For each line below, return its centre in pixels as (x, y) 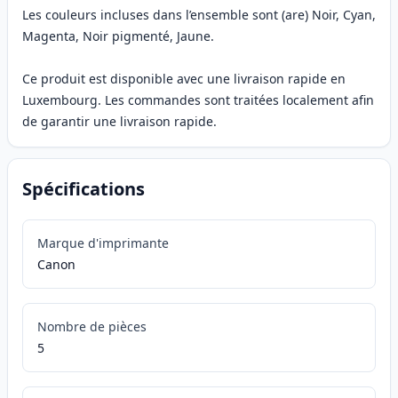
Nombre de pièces (92, 327)
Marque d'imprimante (103, 243)
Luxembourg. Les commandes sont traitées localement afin (198, 100)
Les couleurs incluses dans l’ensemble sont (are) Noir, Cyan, (199, 15)
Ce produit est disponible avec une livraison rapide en (184, 79)
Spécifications (84, 189)
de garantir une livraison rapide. (119, 122)
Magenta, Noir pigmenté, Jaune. (118, 36)
